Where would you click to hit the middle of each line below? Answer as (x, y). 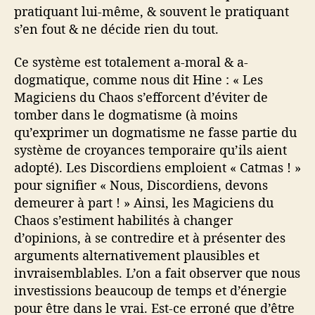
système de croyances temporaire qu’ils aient (150, 150)
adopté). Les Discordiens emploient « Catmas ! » (157, 168)
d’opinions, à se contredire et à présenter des (150, 238)
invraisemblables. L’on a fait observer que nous (157, 273)
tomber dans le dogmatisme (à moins (126, 115)
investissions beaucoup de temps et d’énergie (150, 291)
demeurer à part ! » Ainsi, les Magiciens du (144, 203)
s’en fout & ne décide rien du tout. (116, 28)
